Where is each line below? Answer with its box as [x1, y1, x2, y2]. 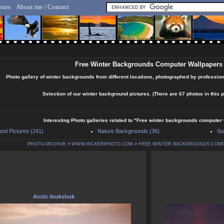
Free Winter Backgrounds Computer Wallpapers [75, 60, 222, 68]
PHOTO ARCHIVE [27, 141, 66, 147]
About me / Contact [16, 3, 69, 10]
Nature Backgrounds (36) [97, 128, 159, 134]
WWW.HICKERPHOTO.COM [71, 141, 133, 147]
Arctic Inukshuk [32, 193, 74, 200]
